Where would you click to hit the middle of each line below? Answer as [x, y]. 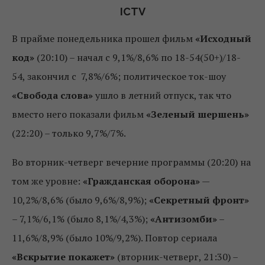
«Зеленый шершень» [196, 114]
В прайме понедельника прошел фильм [104, 39]
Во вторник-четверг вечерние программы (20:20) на [131, 162]
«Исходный [223, 39]
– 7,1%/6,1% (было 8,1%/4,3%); [81, 219]
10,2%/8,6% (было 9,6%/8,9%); [80, 200]
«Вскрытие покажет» [63, 257]
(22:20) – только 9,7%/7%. [69, 133]
